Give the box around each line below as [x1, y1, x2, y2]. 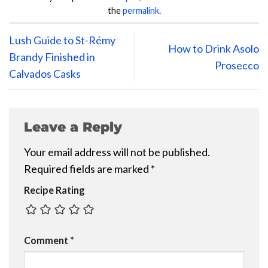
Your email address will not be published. [24, 145, 210, 159]
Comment [24, 234, 70, 246]
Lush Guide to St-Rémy [9, 33, 115, 47]
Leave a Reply [24, 119, 126, 135]
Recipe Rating [24, 184, 85, 196]
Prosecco [215, 58, 259, 72]
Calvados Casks [9, 66, 81, 80]
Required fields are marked [24, 162, 151, 176]
